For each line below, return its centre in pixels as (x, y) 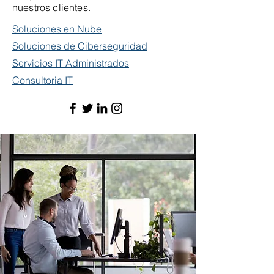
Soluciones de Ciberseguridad (80, 46)
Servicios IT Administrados (71, 63)
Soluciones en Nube (57, 28)
